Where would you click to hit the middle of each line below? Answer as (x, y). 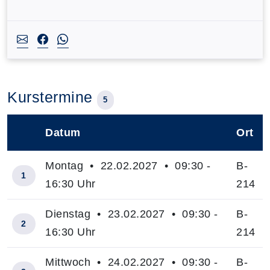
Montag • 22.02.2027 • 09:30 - (128, 165)
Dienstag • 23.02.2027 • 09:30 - (132, 214)
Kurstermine (52, 97)
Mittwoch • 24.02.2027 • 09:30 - (132, 262)
